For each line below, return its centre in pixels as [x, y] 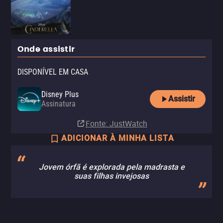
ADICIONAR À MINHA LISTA [117, 138]
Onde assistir [46, 49]
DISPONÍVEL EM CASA [53, 72]
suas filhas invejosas [111, 176]
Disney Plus [60, 94]
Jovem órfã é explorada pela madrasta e [111, 167]
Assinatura [58, 104]
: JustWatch [126, 123]
